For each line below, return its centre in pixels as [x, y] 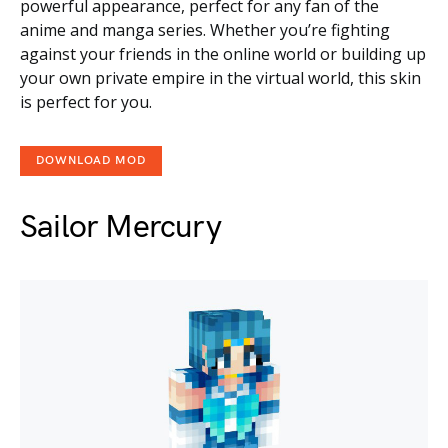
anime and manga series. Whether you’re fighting [205, 30]
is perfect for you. [86, 102]
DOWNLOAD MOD [91, 160]
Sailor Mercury [120, 227]
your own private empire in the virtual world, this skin [220, 78]
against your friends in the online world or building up [223, 54]
